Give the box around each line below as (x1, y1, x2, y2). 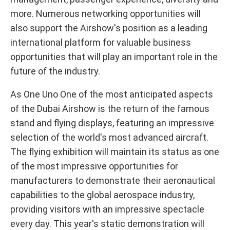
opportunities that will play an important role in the (10, 51, 218, 62)
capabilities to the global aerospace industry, (10, 189, 195, 200)
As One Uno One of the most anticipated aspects (10, 89, 213, 100)
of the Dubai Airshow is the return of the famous (10, 103, 209, 114)
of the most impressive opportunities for (10, 161, 178, 171)
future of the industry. (10, 66, 100, 76)
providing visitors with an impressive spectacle (10, 204, 204, 215)
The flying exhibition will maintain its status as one (10, 146, 219, 157)
